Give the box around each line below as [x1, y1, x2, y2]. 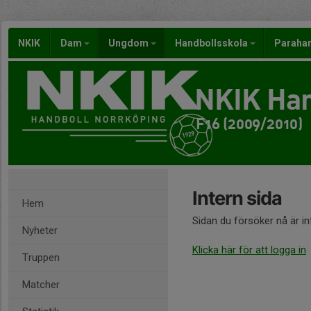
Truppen [22, 251, 60, 264]
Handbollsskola [175, 37, 250, 49]
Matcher [22, 278, 60, 291]
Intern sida [192, 187, 282, 210]
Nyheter [22, 224, 58, 237]
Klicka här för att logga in [192, 244, 306, 256]
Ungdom [108, 37, 151, 49]
